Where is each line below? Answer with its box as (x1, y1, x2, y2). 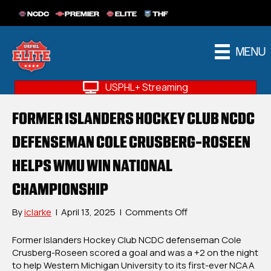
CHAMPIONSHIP (12, 179, 108, 200)
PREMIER (65, 10, 99, 18)
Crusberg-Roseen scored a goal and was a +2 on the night (12, 246, 258, 260)
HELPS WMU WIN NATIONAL (12, 155, 172, 176)
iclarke (24, 206, 51, 219)
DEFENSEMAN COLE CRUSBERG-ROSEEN (12, 132, 250, 152)
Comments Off (125, 206, 188, 219)
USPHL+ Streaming (105, 80, 188, 94)
